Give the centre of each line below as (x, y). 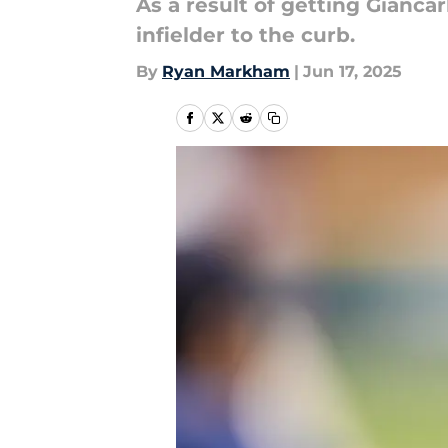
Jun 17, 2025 (352, 71)
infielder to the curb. (245, 35)
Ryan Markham (226, 71)
